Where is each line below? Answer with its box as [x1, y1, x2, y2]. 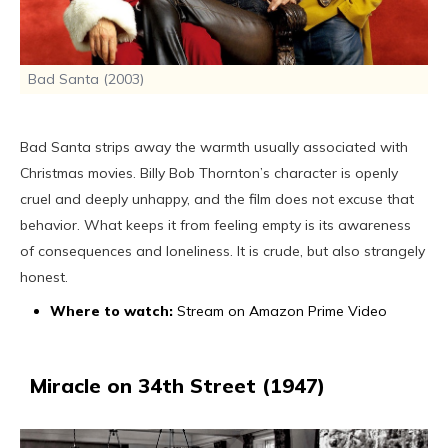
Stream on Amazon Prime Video [173, 301, 387, 320]
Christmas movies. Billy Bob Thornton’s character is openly [20, 163, 398, 182]
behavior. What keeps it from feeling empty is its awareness [20, 215, 411, 234]
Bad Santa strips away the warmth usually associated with [20, 137, 408, 156]
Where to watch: [50, 301, 173, 320]
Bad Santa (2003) [28, 69, 144, 88]
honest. [20, 267, 68, 286]
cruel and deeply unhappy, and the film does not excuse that [20, 189, 414, 208]
